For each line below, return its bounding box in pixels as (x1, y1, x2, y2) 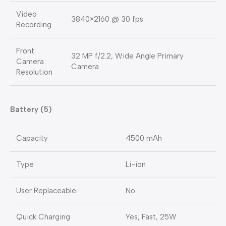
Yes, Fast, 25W (126, 212, 177, 222)
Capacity (16, 134, 48, 143)
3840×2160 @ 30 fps (71, 15, 143, 24)
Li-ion (126, 160, 146, 169)
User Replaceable (16, 186, 76, 196)
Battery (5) (10, 105, 52, 115)
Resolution (16, 68, 52, 77)
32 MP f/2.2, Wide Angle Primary (71, 51, 184, 61)
